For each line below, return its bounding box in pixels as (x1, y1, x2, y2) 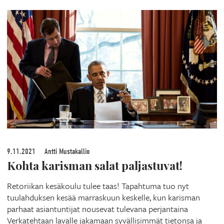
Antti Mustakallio (42, 146, 89, 156)
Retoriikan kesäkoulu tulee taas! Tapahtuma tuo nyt (7, 179, 189, 192)
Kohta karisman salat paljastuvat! (7, 157, 182, 173)
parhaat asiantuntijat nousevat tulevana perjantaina (7, 202, 188, 215)
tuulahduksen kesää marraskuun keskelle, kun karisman (7, 190, 200, 203)
